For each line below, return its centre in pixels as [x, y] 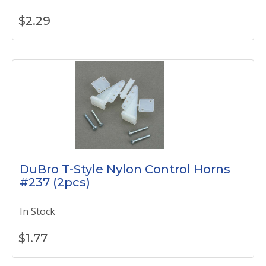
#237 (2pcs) [55, 182]
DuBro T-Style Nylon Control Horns [125, 169]
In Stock [37, 211]
